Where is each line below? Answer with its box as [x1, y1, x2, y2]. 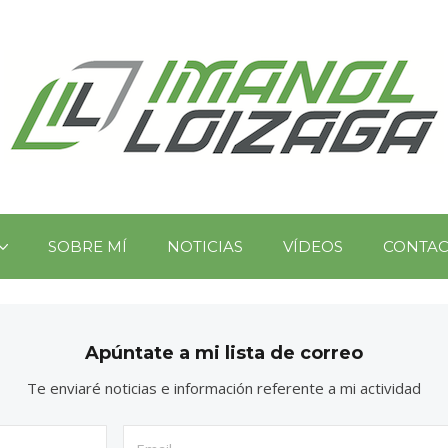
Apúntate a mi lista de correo [85, 341, 363, 364]
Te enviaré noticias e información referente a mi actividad [27, 378, 421, 398]
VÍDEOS [283, 237, 343, 256]
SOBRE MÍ [48, 237, 127, 256]
